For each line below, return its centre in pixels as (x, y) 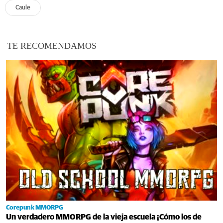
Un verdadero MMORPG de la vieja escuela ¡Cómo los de (104, 217)
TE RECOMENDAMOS (52, 46)
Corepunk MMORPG (35, 208)
